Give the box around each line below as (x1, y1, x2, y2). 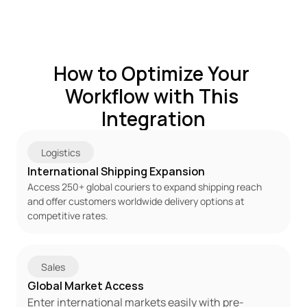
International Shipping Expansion (27, 164, 205, 179)
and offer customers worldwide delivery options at (27, 195, 245, 208)
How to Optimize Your (53, 60, 249, 86)
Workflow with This (64, 83, 238, 109)
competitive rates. (27, 209, 108, 222)
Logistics (41, 145, 80, 159)
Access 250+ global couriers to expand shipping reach (27, 180, 262, 193)
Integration (101, 106, 206, 132)
